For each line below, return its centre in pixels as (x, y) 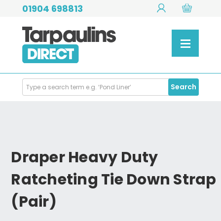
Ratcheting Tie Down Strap (114, 180)
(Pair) (34, 202)
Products (37, 94)
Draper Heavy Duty (85, 158)
